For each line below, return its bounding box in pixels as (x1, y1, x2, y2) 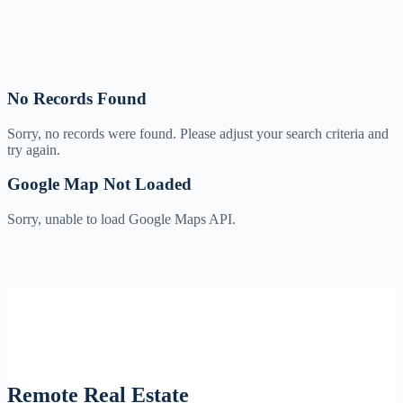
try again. (7, 141, 60, 157)
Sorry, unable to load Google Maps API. (7, 210, 236, 227)
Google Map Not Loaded (7, 175, 192, 194)
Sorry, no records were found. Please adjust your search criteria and (7, 125, 389, 141)
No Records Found (7, 88, 147, 108)
